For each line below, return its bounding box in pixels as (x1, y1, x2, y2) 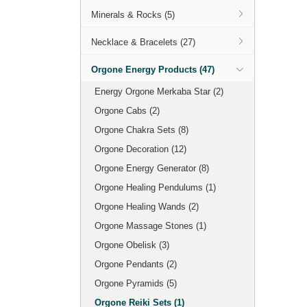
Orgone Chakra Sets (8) (95, 125, 188, 135)
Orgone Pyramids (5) (95, 278, 177, 288)
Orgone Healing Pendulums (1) (95, 182, 216, 193)
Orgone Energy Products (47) (91, 64, 214, 75)
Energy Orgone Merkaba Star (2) (95, 86, 223, 97)
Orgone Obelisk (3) (95, 240, 169, 250)
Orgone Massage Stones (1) (95, 221, 206, 231)
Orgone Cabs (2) (95, 106, 160, 116)
